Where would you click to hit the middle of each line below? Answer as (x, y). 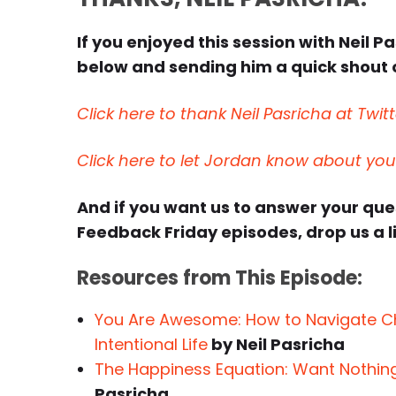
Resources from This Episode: (220, 278)
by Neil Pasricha (276, 344)
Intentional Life (151, 344)
